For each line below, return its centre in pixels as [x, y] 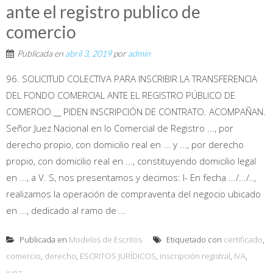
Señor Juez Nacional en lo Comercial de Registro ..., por [120, 128]
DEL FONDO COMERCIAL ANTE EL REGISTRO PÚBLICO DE [121, 95]
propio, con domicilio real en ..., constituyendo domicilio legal [131, 161]
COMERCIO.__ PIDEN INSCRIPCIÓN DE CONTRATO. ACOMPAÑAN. [136, 111]
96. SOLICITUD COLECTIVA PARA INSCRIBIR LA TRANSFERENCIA [132, 78]
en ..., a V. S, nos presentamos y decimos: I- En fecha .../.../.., [131, 177]
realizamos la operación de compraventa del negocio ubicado [133, 193]
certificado [243, 239]
